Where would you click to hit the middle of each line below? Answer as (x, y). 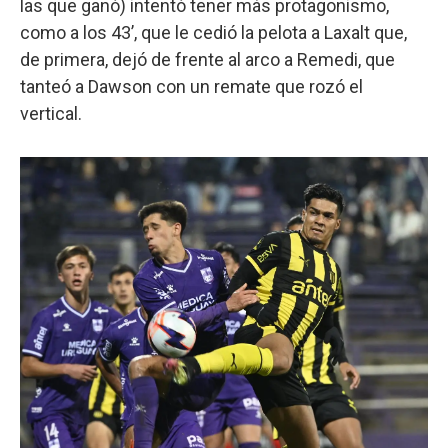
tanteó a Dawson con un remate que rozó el (191, 86)
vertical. (51, 113)
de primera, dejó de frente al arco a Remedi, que (207, 59)
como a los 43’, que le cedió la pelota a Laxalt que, (213, 32)
